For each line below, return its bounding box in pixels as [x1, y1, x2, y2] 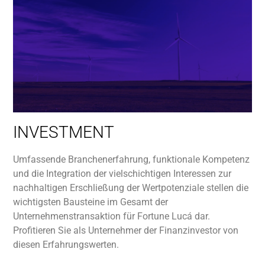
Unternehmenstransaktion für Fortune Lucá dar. [13, 211, 211, 222]
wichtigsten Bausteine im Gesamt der [13, 196, 169, 208]
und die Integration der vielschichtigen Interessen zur [13, 168, 232, 180]
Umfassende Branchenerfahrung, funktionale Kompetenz [13, 154, 250, 166]
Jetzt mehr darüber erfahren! [73, 37, 192, 49]
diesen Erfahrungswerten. [13, 239, 119, 251]
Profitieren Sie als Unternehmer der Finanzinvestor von [13, 225, 239, 237]
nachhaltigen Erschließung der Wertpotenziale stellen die [13, 182, 249, 194]
